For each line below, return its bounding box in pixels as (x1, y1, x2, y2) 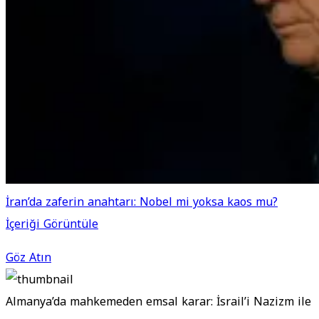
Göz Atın (6, 246, 51, 269)
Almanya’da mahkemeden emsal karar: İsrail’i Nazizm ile (6, 291, 311, 313)
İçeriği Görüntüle (6, 213, 98, 236)
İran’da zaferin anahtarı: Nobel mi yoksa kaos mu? (6, 191, 278, 214)
